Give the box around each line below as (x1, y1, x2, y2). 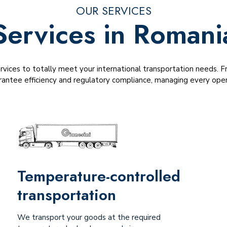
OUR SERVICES (75, 3, 152, 19)
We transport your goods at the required (17, 212, 161, 222)
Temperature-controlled (17, 165, 180, 187)
